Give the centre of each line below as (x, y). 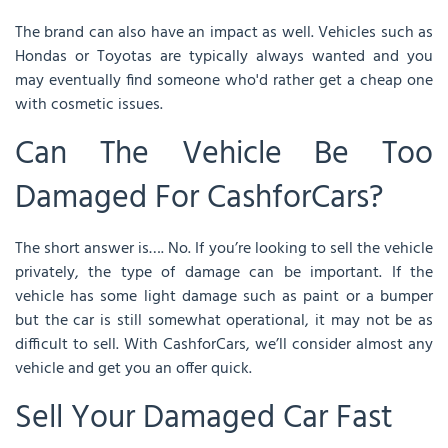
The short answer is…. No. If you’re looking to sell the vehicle (224, 249)
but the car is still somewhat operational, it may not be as (224, 321)
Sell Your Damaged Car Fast (208, 418)
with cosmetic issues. (93, 105)
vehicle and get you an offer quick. (135, 369)
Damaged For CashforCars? (203, 198)
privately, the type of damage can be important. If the (224, 273)
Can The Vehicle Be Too (224, 154)
